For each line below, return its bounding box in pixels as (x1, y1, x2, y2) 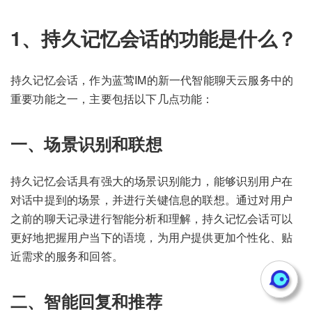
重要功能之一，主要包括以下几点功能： (10, 91, 214, 107)
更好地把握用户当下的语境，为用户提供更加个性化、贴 (10, 229, 293, 246)
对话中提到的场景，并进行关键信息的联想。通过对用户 (10, 192, 293, 208)
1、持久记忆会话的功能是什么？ (10, 23, 297, 52)
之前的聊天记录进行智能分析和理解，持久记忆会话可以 (10, 210, 293, 227)
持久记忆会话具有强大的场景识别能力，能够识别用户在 (10, 173, 293, 189)
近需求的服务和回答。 (10, 248, 123, 265)
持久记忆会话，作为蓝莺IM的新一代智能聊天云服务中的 (10, 72, 294, 88)
